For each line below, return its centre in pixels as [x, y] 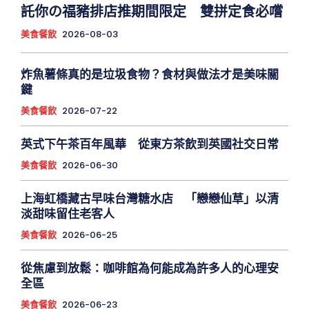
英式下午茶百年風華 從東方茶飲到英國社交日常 [150, 144]
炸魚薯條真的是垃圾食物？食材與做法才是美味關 [150, 74]
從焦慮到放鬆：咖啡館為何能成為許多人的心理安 [150, 268]
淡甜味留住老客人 [68, 213]
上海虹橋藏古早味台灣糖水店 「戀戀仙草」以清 [150, 198]
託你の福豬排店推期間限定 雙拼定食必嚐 [152, 11]
